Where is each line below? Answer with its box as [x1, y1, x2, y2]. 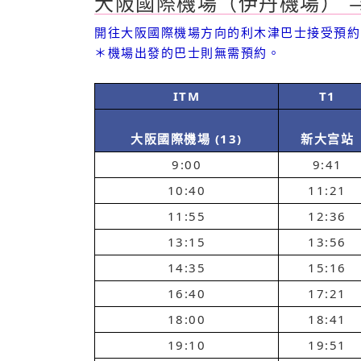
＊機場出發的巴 [94, 44, 188, 60]
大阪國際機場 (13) [131, 131, 243, 147]
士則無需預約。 [187, 44, 280, 60]
